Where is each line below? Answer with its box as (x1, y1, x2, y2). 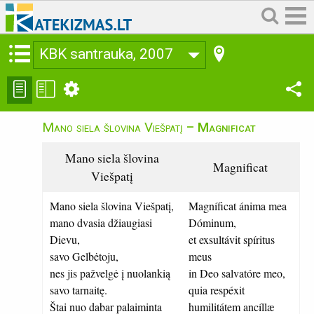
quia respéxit (189, 282, 245, 297)
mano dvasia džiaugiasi (50, 215, 152, 230)
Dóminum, (189, 215, 236, 230)
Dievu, (50, 232, 80, 247)
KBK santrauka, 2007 (39, 46, 173, 62)
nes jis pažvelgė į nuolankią (50, 266, 170, 280)
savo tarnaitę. (50, 282, 107, 297)
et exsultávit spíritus (189, 232, 275, 247)
